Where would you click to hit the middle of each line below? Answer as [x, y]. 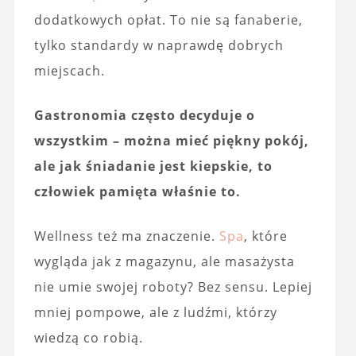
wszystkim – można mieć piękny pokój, [171, 141]
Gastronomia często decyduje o [144, 115]
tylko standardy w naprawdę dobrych [159, 45]
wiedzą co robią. [88, 338]
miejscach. [69, 71]
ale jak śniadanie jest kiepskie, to [153, 166]
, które [265, 236]
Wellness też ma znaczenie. [126, 236]
